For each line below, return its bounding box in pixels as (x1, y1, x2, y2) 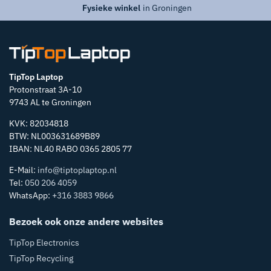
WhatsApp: (9, 190, 52, 201)
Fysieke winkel (82, 2, 140, 14)
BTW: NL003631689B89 (9, 131, 100, 142)
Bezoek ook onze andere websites (9, 215, 163, 228)
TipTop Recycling (9, 252, 73, 264)
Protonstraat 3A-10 (9, 84, 82, 96)
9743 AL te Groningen (9, 97, 91, 108)
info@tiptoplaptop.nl (38, 165, 117, 176)
